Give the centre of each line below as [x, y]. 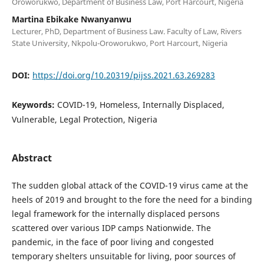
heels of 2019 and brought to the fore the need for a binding [132, 199]
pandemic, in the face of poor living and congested [113, 242]
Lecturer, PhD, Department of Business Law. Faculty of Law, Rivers [126, 31]
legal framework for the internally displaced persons [115, 213]
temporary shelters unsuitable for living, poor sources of [123, 256]
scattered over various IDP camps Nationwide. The [111, 227]
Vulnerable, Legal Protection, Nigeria [84, 119]
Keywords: [34, 104]
